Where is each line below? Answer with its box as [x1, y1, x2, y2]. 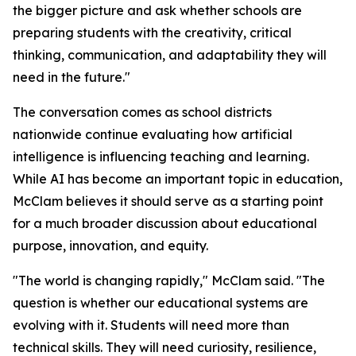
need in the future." [13, 69, 130, 86]
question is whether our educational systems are [13, 295, 308, 311]
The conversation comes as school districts [13, 104, 272, 121]
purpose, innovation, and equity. [13, 238, 208, 254]
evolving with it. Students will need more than [13, 317, 289, 334]
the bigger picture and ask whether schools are [13, 2, 302, 19]
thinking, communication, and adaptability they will [13, 47, 327, 64]
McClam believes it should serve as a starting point [13, 193, 323, 210]
